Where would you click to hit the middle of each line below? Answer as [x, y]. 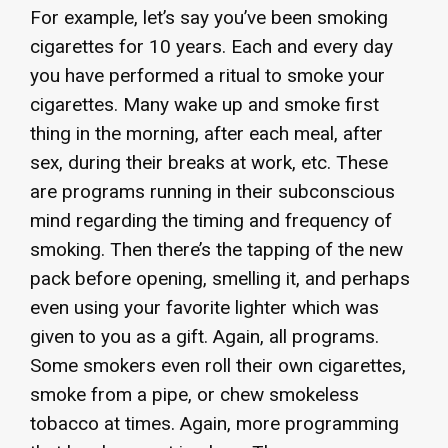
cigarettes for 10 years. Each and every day [211, 46]
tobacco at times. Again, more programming [214, 423]
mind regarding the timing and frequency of [211, 220]
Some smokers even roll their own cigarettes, [218, 365]
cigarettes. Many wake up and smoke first [204, 104]
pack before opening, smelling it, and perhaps [220, 278]
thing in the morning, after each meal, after [206, 133]
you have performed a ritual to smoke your [207, 75]
